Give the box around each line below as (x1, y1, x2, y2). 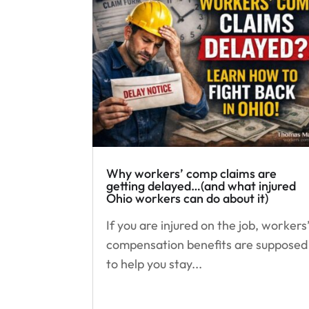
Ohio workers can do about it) (106, 190, 269, 206)
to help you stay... (106, 255, 203, 272)
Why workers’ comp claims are (106, 165, 277, 181)
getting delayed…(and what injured (106, 177, 297, 194)
